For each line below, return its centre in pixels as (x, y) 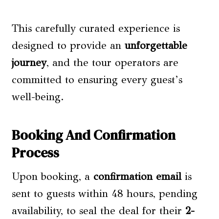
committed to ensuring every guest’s (97, 80)
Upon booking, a (53, 176)
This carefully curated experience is (96, 28)
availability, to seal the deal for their (99, 211)
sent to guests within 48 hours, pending (105, 194)
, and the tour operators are (112, 63)
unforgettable (156, 45)
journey (29, 63)
